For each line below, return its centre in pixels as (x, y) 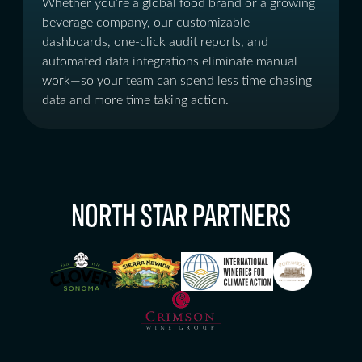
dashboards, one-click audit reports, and (155, 42)
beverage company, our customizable (146, 23)
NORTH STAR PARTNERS (181, 213)
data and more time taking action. (135, 100)
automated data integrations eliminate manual (170, 61)
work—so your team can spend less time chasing (177, 81)
